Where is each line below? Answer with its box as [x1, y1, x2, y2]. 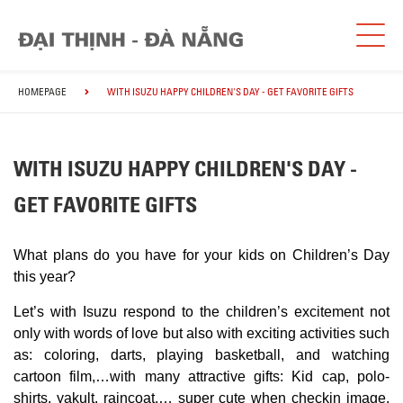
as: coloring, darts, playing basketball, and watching [13, 347, 390, 363]
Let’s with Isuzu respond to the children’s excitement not [13, 304, 390, 320]
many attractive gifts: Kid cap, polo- [136, 369, 390, 385]
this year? [13, 269, 76, 285]
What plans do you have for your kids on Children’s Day [13, 247, 390, 264]
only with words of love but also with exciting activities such [13, 326, 390, 342]
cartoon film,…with [13, 369, 137, 385]
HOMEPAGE [18, 85, 67, 98]
